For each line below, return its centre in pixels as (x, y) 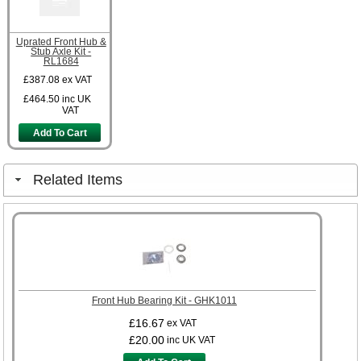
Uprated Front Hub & (61, 41)
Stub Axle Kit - (61, 51)
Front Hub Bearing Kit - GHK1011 (164, 300)
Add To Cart (60, 133)
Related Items (77, 179)
